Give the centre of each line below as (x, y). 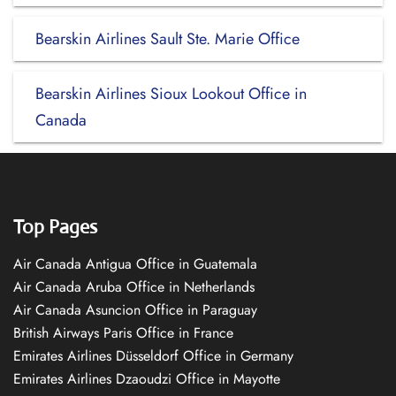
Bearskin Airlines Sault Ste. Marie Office (168, 39)
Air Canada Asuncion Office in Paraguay (135, 310)
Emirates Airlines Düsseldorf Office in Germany (153, 356)
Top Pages (55, 227)
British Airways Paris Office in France (123, 333)
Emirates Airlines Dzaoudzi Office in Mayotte (147, 379)
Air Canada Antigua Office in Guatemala (135, 264)
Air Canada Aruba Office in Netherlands (134, 287)
